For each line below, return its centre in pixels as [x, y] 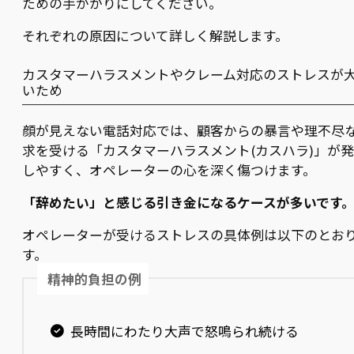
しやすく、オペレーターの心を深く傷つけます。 [169, 170]
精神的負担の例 [95, 279]
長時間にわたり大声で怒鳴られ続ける [184, 331]
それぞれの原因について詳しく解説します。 [155, 35]
